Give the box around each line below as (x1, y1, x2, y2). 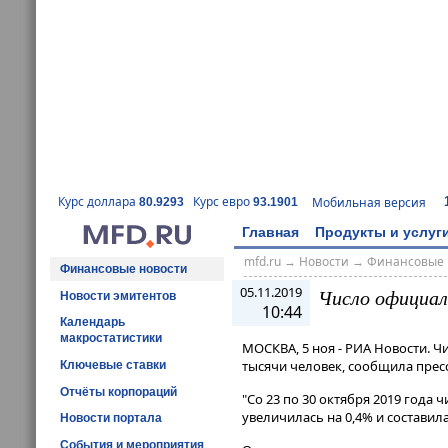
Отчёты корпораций (60, 384, 177, 399)
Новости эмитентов (60, 288, 176, 303)
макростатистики (60, 331, 162, 346)
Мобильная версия (312, 193, 426, 211)
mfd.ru (243, 253, 281, 271)
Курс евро (193, 193, 253, 211)
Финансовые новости (60, 261, 187, 276)
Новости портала (60, 411, 162, 426)
